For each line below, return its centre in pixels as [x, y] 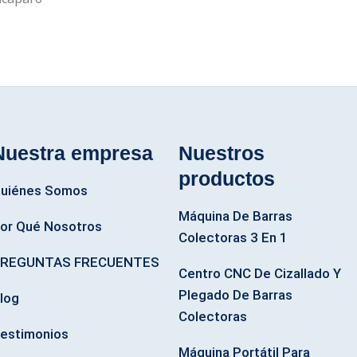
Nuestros [222, 153]
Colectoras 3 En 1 [233, 237]
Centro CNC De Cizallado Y [260, 273]
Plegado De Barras [235, 294]
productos [227, 179]
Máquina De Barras [235, 216]
